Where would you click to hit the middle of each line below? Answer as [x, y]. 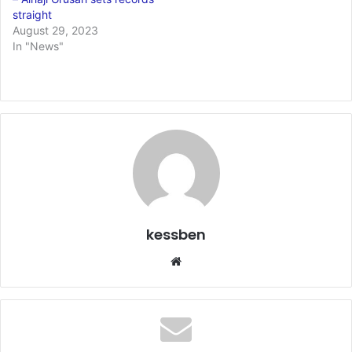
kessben [176, 234]
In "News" [38, 46]
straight [32, 14]
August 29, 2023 [55, 30]
